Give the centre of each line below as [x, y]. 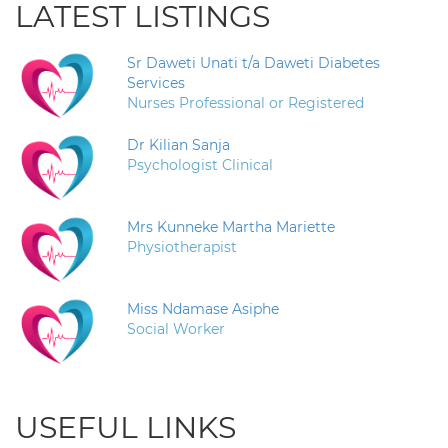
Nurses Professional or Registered [245, 102]
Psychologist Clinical [200, 164]
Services [156, 82]
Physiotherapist [182, 246]
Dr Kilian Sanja [178, 144]
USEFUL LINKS [125, 427]
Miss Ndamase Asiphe [203, 308]
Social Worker [176, 328]
